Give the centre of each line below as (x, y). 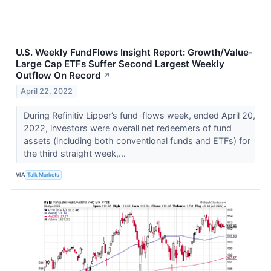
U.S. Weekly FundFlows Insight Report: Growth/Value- (134, 52)
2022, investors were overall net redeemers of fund (127, 128)
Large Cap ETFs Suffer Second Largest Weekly (120, 64)
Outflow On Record (58, 75)
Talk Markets (44, 175)
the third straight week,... (76, 153)
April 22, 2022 (47, 91)
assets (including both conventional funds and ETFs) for (137, 140)
